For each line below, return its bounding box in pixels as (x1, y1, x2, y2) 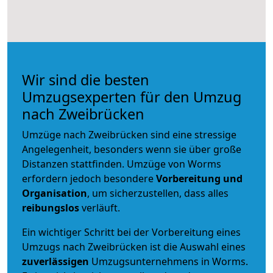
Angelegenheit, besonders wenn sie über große (22, 142, 241, 156)
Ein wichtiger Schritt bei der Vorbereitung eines (22, 225, 241, 239)
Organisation (22, 186, 87, 200)
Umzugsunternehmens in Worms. (91, 254, 248, 268)
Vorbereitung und (156, 171, 243, 185)
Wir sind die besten (22, 69, 149, 90)
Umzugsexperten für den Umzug (22, 87, 241, 107)
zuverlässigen (22, 254, 91, 268)
